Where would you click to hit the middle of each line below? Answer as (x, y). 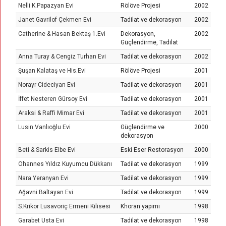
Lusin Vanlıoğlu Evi (44, 127)
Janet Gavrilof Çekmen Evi (55, 20)
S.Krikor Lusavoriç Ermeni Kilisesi (64, 206)
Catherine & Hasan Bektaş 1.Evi (62, 34)
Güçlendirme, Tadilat (149, 42)
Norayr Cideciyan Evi (47, 85)
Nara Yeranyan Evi (43, 178)
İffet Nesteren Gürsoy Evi (53, 99)
